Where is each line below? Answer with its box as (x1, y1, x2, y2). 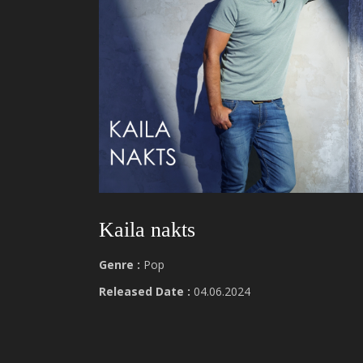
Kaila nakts (99, 218, 195, 241)
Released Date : (99, 284, 190, 299)
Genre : (99, 257, 140, 272)
